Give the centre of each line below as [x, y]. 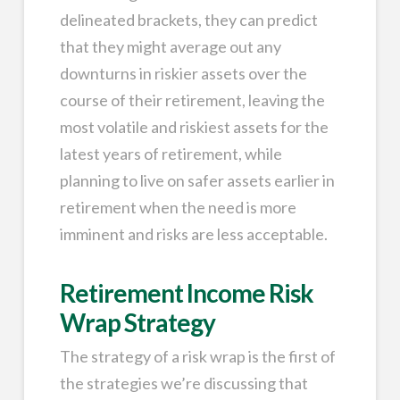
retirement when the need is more [178, 208]
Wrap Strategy [137, 323]
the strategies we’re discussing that [183, 383]
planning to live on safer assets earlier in [197, 181]
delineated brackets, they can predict [188, 20]
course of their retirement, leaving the [192, 100]
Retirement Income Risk [187, 293]
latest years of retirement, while [171, 154]
